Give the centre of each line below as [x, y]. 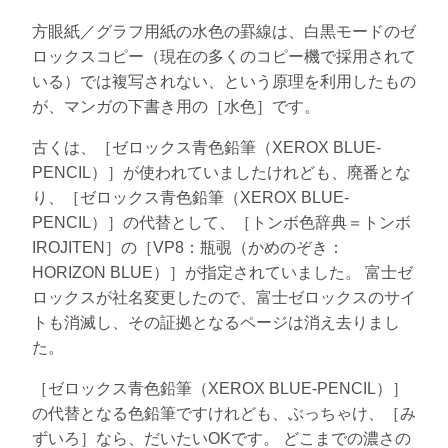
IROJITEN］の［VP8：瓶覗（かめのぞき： [188, 247]
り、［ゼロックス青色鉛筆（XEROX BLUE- [190, 197]
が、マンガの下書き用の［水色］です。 [176, 106]
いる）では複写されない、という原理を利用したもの [224, 81]
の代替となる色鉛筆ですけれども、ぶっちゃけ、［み [224, 413]
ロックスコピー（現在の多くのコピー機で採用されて [224, 56]
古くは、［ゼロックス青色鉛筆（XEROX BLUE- [206, 147]
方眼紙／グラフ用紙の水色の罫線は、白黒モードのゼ [224, 31]
